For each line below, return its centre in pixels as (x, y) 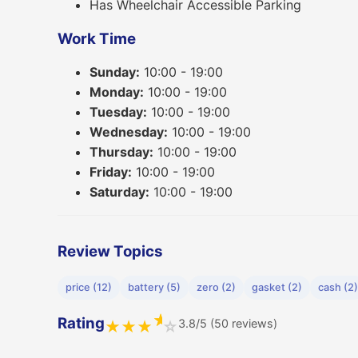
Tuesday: (118, 112)
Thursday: (121, 152)
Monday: (117, 92)
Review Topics (110, 252)
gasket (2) (277, 287)
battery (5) (154, 287)
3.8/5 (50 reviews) (227, 324)
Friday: (111, 172)
